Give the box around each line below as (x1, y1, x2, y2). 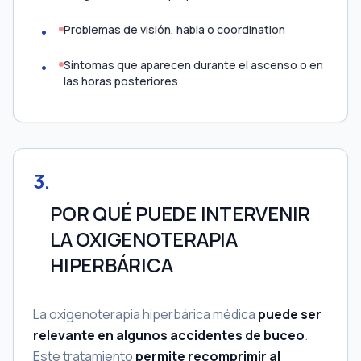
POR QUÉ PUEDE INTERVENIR (50, 200, 311, 226)
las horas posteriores (64, 73, 178, 89)
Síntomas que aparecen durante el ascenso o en (64, 57, 323, 73)
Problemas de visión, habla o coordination (64, 22, 285, 37)
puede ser (258, 305, 322, 323)
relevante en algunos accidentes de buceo (33, 326, 305, 344)
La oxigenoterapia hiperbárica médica (33, 305, 258, 323)
